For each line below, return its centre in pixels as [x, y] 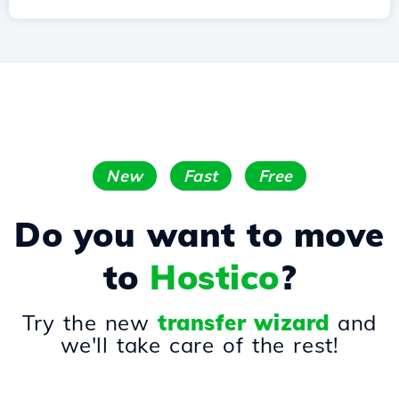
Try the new [90, 323]
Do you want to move [199, 235]
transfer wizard [244, 323]
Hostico [215, 277]
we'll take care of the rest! [199, 345]
